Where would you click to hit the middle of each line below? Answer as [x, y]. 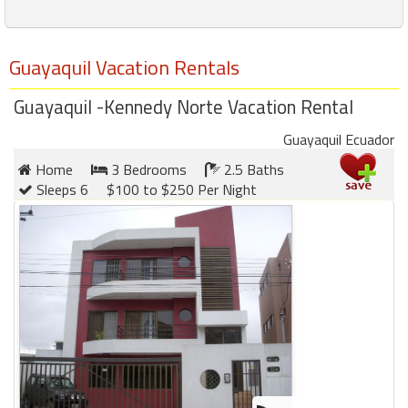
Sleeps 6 [61, 189]
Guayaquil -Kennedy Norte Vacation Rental [184, 106]
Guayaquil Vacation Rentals [124, 67]
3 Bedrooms [147, 169]
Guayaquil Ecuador [339, 139]
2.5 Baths [252, 169]
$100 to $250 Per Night [182, 189]
